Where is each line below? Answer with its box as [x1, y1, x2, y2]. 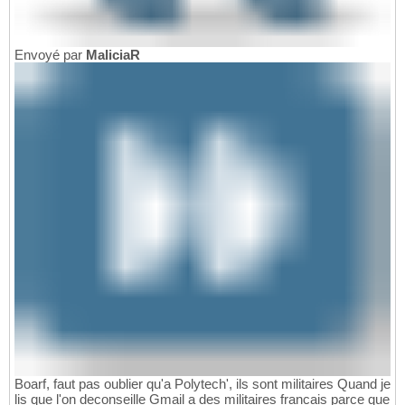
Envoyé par [14, 46, 86, 62]
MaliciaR [86, 46, 140, 62]
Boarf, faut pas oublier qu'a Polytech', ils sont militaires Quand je [14, 375, 391, 391]
